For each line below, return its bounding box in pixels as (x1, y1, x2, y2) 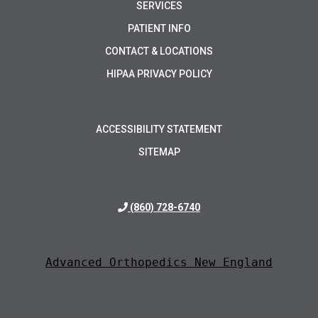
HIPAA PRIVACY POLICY (106, 68, 212, 80)
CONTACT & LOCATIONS (105, 45, 213, 57)
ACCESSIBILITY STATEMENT (96, 124, 222, 136)
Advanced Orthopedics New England (45, 256, 273, 270)
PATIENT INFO (127, 23, 191, 35)
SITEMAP (138, 146, 180, 158)
